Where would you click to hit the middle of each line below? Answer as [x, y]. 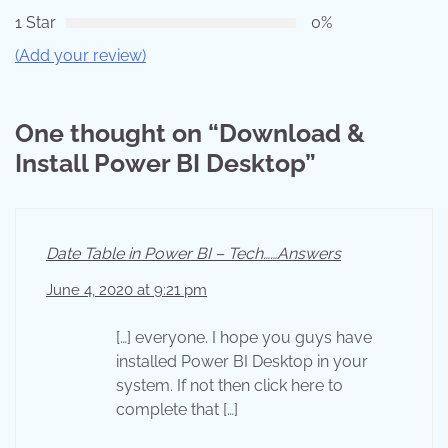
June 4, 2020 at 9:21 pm [126, 290]
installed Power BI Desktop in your [242, 362]
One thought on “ [117, 133]
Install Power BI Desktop [160, 163]
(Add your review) [80, 56]
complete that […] [177, 410]
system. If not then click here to [229, 386]
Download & [292, 133]
